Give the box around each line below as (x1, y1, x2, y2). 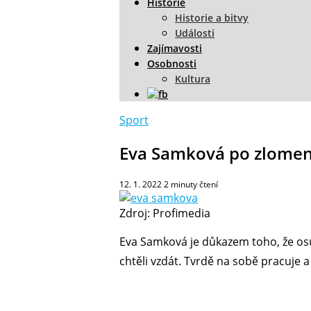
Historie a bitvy (175, 10, 249, 24)
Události (175, 26, 215, 40)
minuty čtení (171, 178, 218, 190)
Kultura (175, 72, 210, 85)
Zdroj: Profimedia (119, 205, 210, 221)
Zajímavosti (147, 41, 202, 55)
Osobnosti (147, 56, 196, 70)
